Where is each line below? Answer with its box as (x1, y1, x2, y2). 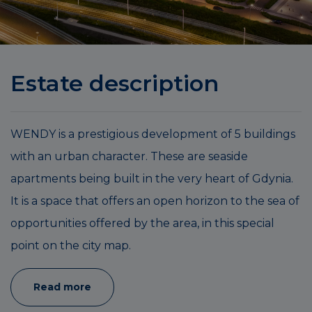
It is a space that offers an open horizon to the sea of (10, 194, 299, 208)
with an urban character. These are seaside (10, 149, 248, 163)
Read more (33, 280, 91, 293)
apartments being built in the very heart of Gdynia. (10, 171, 293, 185)
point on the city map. (10, 238, 131, 252)
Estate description (10, 69, 219, 97)
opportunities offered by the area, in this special (10, 216, 274, 230)
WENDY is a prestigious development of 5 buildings (10, 127, 295, 141)
